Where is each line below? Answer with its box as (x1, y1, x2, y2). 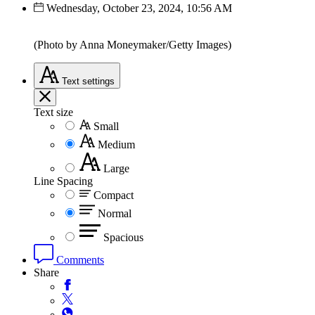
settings (82, 75, 115, 86)
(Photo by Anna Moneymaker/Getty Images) (34, 38, 231, 51)
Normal (98, 207, 131, 219)
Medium (98, 138, 135, 150)
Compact (94, 188, 134, 201)
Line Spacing (34, 174, 93, 187)
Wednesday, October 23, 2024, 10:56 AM (46, 1, 232, 14)
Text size (34, 105, 73, 118)
